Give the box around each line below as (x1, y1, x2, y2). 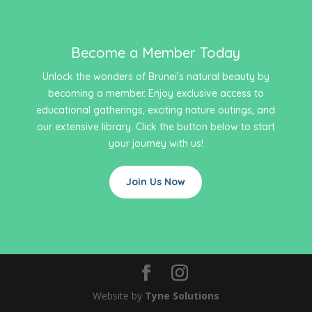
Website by (92, 289, 145, 303)
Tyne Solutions (144, 289, 219, 303)
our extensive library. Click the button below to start (36, 120, 275, 134)
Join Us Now (126, 175, 186, 189)
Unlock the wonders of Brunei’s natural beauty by (42, 70, 270, 84)
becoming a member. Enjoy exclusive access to (47, 87, 264, 100)
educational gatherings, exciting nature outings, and (36, 104, 276, 117)
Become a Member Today (71, 44, 241, 62)
